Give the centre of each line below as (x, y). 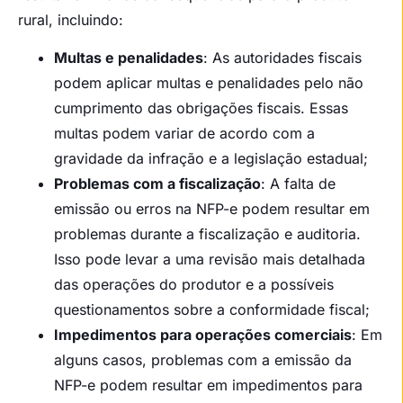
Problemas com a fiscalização (157, 184)
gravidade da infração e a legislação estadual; (211, 159)
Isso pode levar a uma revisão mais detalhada (210, 260)
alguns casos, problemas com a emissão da (203, 360)
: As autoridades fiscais (282, 58)
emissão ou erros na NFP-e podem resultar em (212, 209)
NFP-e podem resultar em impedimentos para (208, 385)
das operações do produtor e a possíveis (194, 285)
